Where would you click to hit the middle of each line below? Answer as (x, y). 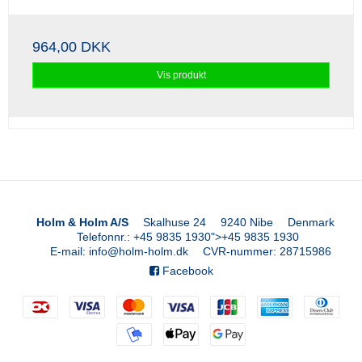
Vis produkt (181, 75)
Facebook (186, 270)
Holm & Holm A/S (82, 222)
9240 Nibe (246, 222)
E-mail (67, 251)
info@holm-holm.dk (139, 251)
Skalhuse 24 (174, 222)
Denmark (311, 222)
